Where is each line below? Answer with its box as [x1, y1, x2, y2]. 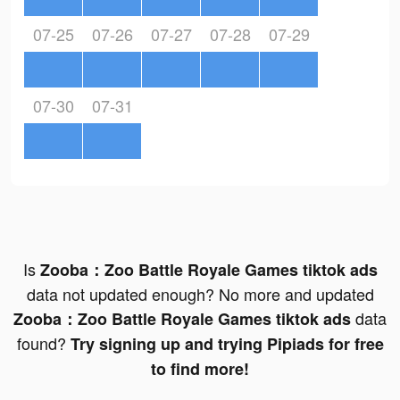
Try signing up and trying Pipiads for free [70, 332, 384, 356]
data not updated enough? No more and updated [26, 282, 374, 306]
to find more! [151, 357, 249, 381]
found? [16, 331, 71, 355]
